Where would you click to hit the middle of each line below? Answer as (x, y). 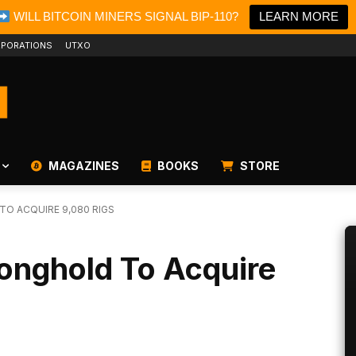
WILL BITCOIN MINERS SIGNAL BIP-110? (125, 16)
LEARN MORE (299, 16)
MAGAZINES (83, 166)
